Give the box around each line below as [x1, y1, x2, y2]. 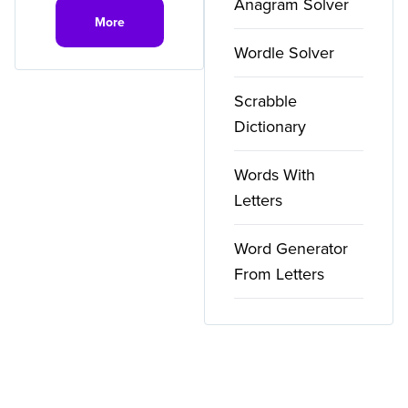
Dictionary [234, 115, 306, 138]
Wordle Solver [234, 41, 334, 64]
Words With [234, 163, 315, 186]
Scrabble [234, 89, 297, 112]
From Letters [234, 262, 324, 285]
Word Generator [234, 237, 348, 260]
